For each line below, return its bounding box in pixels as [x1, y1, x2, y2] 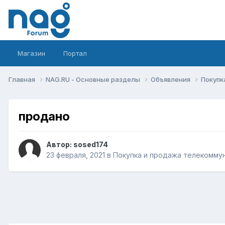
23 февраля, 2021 [46, 151, 105, 160]
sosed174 [73, 140, 108, 149]
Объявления [151, 75, 192, 83]
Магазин [18, 49, 45, 57]
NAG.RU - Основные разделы [46, 75, 142, 83]
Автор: [46, 140, 73, 149]
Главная [9, 75, 37, 83]
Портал [63, 49, 87, 57]
